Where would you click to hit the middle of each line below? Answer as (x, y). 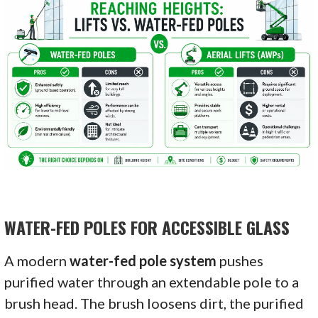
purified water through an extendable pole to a (152, 281)
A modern (37, 260)
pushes (240, 260)
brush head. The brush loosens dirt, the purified (154, 303)
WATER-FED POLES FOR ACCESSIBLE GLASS (147, 227)
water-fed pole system (143, 260)
